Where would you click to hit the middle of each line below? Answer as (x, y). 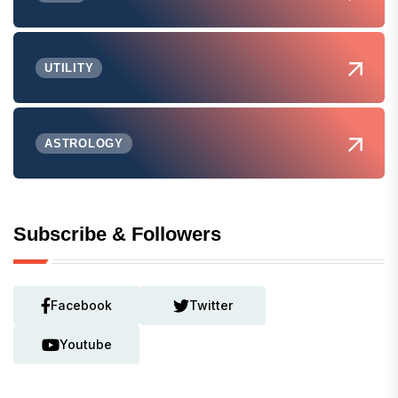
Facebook (81, 306)
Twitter (211, 306)
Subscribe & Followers (117, 235)
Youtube (85, 345)
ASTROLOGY (84, 143)
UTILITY (69, 68)
